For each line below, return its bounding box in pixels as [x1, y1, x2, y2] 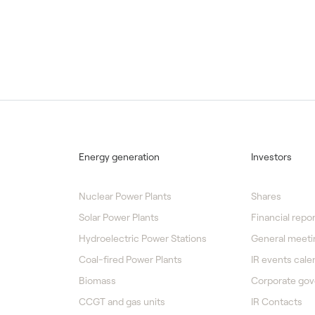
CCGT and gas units [79, 295, 165, 308]
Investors [251, 150, 292, 163]
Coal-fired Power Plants [79, 253, 182, 266]
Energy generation [79, 150, 160, 163]
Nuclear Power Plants [79, 190, 172, 202]
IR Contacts [251, 295, 302, 308]
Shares [251, 190, 281, 202]
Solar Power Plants [79, 211, 159, 224]
